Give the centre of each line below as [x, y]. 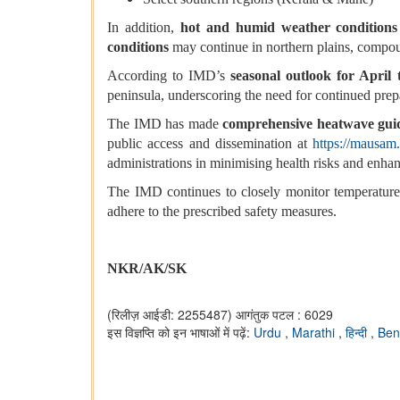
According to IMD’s [169, 76]
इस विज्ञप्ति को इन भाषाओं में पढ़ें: [180, 333]
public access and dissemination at [210, 144]
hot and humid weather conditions [289, 28]
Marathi [315, 333]
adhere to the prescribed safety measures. [222, 212]
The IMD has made [165, 124]
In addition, [144, 28]
